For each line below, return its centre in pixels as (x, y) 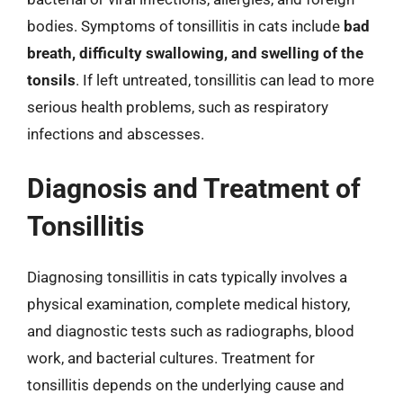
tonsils (51, 80)
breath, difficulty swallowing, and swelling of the (195, 53)
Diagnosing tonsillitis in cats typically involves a (187, 277)
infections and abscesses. (116, 134)
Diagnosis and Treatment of (194, 188)
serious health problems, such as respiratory (178, 107)
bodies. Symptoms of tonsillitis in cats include (185, 26)
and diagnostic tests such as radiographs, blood (191, 331)
